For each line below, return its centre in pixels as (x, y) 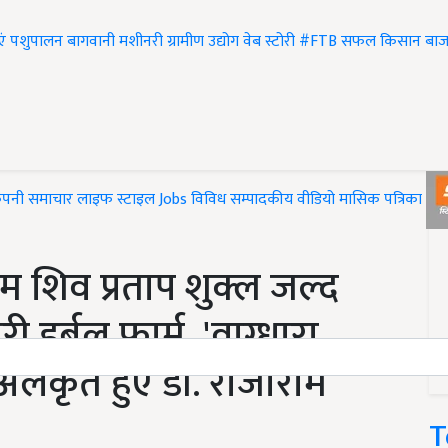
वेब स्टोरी (269, 42)
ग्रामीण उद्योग (203, 42)
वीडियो (316, 200)
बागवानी (91, 42)
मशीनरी (143, 42)
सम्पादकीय (261, 200)
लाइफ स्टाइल (116, 200)
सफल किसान (381, 42)
